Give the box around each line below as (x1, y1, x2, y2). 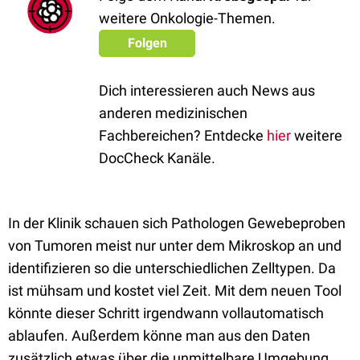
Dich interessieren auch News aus (99, 82, 315, 99)
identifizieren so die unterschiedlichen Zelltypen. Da (8, 260, 336, 276)
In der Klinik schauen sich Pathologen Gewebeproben (8, 215, 346, 231)
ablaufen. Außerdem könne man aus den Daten (8, 327, 310, 344)
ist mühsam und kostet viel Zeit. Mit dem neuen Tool (8, 282, 342, 299)
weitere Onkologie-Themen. (99, 10, 276, 27)
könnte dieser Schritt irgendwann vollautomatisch (8, 305, 324, 321)
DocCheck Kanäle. (99, 149, 215, 166)
